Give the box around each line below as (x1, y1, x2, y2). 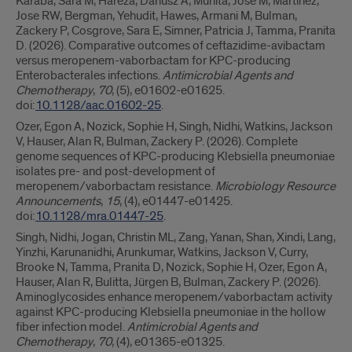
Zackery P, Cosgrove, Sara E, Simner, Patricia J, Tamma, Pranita (16, 23, 335, 38)
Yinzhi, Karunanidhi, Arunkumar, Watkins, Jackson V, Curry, (16, 244, 308, 260)
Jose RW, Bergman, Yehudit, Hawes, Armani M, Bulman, (16, 8, 297, 24)
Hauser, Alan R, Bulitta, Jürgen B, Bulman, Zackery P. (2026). (16, 274, 321, 290)
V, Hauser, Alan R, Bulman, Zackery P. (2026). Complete (16, 134, 298, 149)
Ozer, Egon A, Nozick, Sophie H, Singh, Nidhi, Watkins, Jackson (16, 119, 332, 134)
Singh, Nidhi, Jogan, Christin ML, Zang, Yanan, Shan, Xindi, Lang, (16, 229, 335, 245)
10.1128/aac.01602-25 (35, 97, 161, 113)
